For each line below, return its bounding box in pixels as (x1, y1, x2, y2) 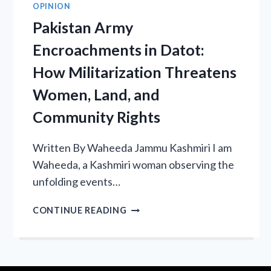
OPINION (33, 2, 71, 11)
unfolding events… (33, 175, 120, 189)
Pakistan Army (33, 18, 133, 37)
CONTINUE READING (33, 205, 127, 216)
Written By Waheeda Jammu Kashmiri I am (33, 141, 232, 155)
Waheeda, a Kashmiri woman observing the (33, 158, 234, 172)
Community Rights (33, 108, 160, 126)
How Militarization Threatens (33, 63, 237, 82)
